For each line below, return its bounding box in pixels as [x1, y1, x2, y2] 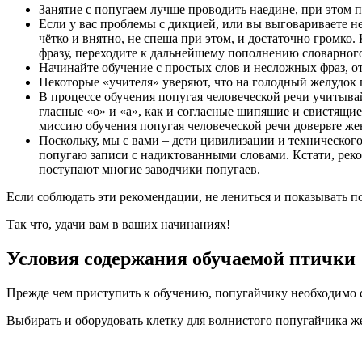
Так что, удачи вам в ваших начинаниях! [6, 217, 230, 231]
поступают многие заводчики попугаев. [39, 162, 260, 176]
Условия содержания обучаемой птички [6, 247, 356, 269]
